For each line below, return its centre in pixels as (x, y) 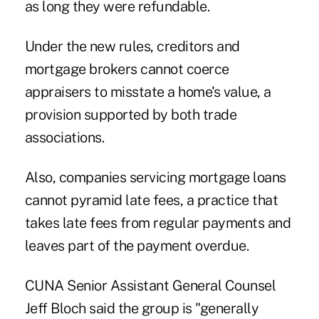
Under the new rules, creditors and (132, 46)
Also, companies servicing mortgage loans (155, 177)
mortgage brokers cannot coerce (127, 69)
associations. (64, 137)
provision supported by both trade (131, 114)
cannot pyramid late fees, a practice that (151, 200)
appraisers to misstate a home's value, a (148, 91)
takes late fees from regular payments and (158, 223)
